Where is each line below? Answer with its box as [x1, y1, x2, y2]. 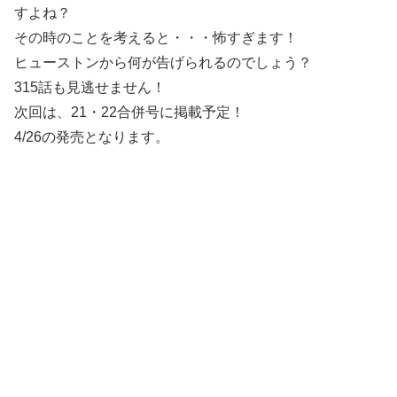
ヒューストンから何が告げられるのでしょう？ [14, 54, 312, 70]
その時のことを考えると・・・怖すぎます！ [14, 29, 298, 45]
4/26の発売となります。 [14, 128, 169, 144]
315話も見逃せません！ [14, 79, 166, 95]
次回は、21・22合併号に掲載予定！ [14, 104, 245, 120]
